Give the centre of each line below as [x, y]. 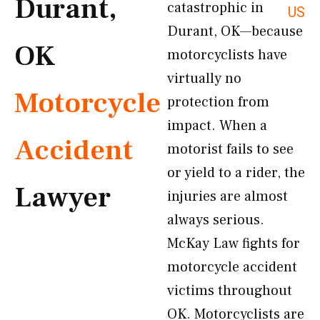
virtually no [204, 79]
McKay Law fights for [234, 244]
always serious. [216, 220]
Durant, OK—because [235, 31]
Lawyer [62, 197]
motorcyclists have [227, 55]
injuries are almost [227, 196]
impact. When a [217, 126]
